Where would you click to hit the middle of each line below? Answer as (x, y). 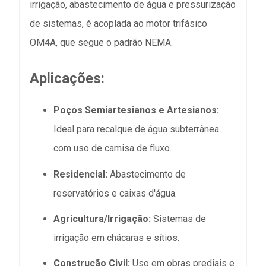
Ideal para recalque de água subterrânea (136, 129)
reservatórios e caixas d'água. (115, 193)
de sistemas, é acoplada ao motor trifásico (118, 24)
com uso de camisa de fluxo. (113, 148)
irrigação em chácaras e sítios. (116, 237)
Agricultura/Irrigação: (102, 218)
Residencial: (80, 174)
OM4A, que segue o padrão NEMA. (101, 43)
